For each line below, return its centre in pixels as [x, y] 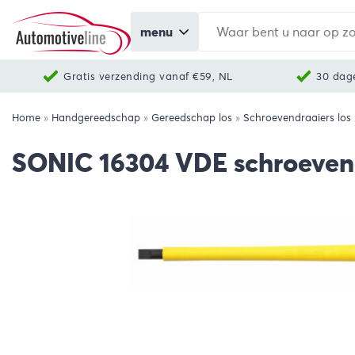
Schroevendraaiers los [297, 118]
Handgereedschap [96, 118]
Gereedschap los [192, 118]
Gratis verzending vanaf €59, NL [148, 76]
